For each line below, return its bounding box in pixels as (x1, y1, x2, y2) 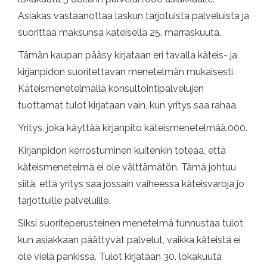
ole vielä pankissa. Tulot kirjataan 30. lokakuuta (18, 251, 222, 263)
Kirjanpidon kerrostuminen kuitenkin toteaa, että (18, 145, 226, 157)
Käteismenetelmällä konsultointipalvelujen (18, 83, 204, 95)
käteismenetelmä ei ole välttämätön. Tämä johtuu (18, 162, 236, 173)
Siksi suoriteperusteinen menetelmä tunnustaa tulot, (18, 218, 245, 229)
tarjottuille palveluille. (18, 195, 110, 207)
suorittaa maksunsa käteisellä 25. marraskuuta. (18, 27, 221, 39)
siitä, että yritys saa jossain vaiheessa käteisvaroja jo (18, 178, 244, 190)
